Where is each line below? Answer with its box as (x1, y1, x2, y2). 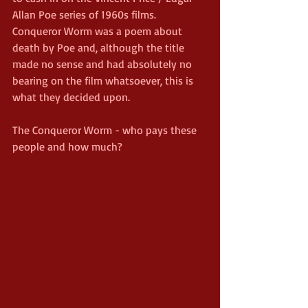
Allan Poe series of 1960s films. (12, 8, 159, 22)
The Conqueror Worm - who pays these (12, 123, 199, 137)
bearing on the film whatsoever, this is (12, 74, 196, 88)
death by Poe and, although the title (12, 41, 187, 55)
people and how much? (12, 140, 122, 154)
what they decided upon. (12, 90, 130, 104)
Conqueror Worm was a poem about (12, 24, 185, 38)
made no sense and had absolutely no (12, 57, 195, 71)
